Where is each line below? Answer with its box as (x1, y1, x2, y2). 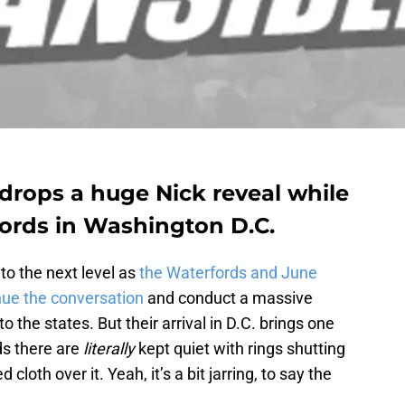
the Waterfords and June (139, 263, 317, 283)
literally (83, 339, 138, 359)
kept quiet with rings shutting (138, 339, 345, 359)
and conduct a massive (144, 288, 313, 308)
